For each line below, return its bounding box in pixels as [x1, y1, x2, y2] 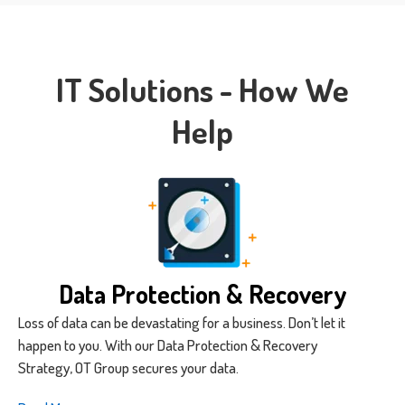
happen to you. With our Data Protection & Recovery [18, 335, 317, 355]
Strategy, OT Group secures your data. [18, 358, 239, 378]
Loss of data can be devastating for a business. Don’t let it [18, 313, 345, 333]
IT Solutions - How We [56, 69, 349, 111]
